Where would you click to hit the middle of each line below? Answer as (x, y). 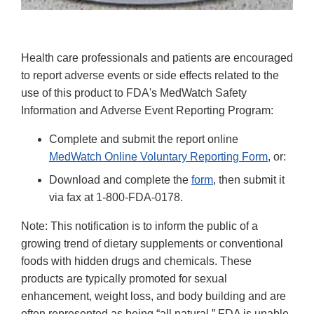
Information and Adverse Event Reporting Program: (147, 110)
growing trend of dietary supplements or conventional (152, 243)
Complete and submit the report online (144, 139)
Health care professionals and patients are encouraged (157, 57)
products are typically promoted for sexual (124, 278)
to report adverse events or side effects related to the (150, 75)
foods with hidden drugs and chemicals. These (136, 261)
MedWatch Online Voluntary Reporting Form (158, 156)
